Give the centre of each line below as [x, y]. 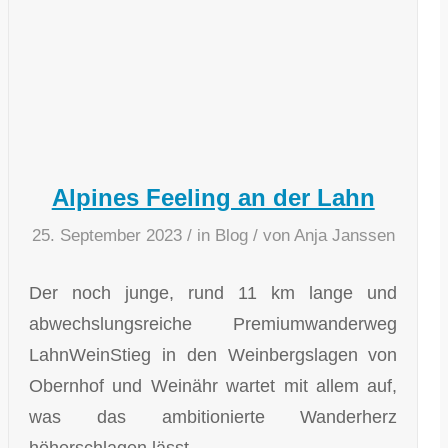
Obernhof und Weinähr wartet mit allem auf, [213, 386]
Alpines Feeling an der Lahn [213, 197]
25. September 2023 [106, 235]
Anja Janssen [344, 235]
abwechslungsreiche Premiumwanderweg [213, 324]
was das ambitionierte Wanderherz [213, 417]
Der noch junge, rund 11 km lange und [213, 293]
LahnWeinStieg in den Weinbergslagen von [213, 355]
